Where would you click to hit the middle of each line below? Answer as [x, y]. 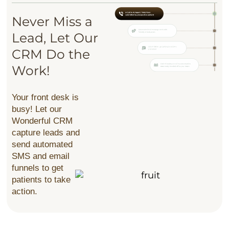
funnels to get [38, 168]
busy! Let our [37, 109]
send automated [42, 144]
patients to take [41, 179]
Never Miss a [52, 21]
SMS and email [41, 156]
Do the [68, 54]
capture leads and [46, 132]
